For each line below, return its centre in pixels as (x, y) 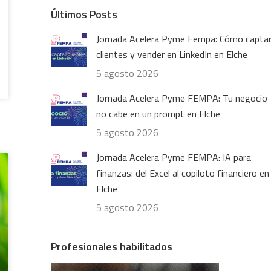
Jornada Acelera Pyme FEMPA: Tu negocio (181, 98)
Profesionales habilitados (111, 247)
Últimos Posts (84, 14)
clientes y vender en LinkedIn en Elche (171, 54)
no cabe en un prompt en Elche (158, 114)
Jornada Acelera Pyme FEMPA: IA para (173, 157)
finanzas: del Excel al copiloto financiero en (182, 173)
